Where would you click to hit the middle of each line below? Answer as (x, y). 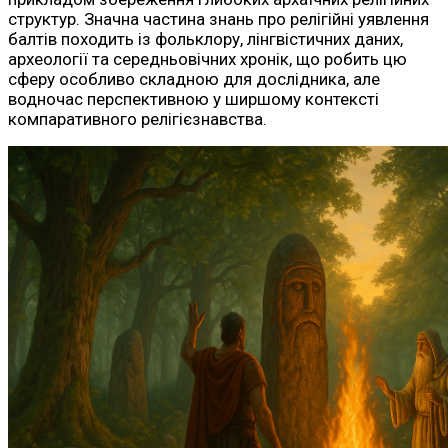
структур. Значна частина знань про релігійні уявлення (218, 19)
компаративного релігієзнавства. (137, 119)
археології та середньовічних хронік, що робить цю (207, 59)
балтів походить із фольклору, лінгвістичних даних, (205, 39)
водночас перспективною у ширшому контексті (193, 99)
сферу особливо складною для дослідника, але (194, 79)
